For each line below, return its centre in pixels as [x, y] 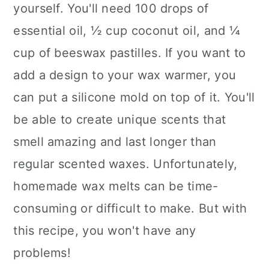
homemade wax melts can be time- [116, 186]
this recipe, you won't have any [105, 231]
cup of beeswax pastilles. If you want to [130, 53]
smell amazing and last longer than [115, 142]
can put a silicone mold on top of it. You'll [134, 97]
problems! [42, 253]
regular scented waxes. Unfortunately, [125, 164]
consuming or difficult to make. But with [130, 208]
